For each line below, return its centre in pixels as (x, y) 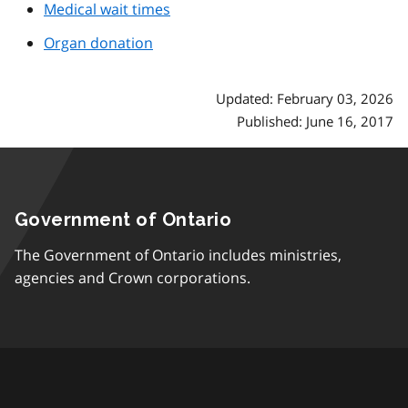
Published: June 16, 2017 (315, 122)
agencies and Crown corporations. (133, 278)
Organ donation (98, 43)
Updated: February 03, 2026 (305, 99)
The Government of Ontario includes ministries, (178, 255)
